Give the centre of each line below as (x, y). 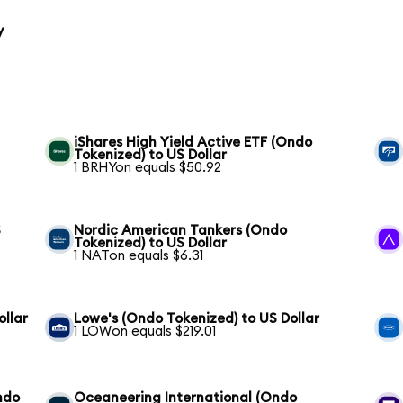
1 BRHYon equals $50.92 (148, 168)
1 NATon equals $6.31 (139, 256)
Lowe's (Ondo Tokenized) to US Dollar (197, 319)
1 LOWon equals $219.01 (145, 332)
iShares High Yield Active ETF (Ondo (193, 143)
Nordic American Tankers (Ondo (181, 231)
